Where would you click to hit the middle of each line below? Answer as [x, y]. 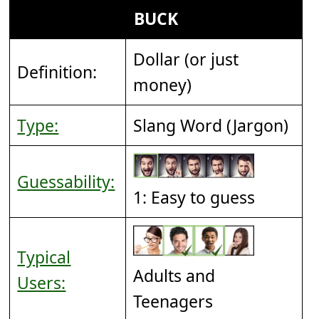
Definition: [57, 72]
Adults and [174, 276]
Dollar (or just [186, 59]
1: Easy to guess [194, 198]
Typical [44, 257]
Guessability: [66, 181]
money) [163, 84]
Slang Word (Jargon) [211, 125]
